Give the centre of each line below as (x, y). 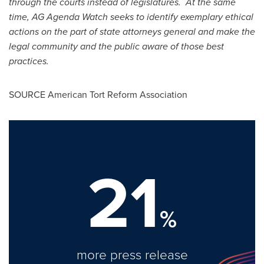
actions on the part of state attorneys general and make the (132, 32)
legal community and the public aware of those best (116, 46)
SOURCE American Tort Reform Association (98, 94)
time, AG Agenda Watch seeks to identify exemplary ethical (131, 17)
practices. (29, 61)
